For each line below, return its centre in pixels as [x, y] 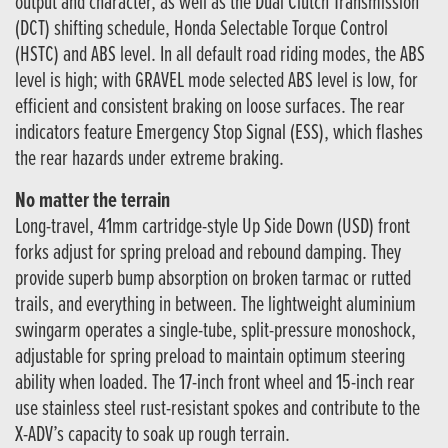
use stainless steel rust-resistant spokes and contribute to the [217, 410]
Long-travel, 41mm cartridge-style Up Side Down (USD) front [212, 228]
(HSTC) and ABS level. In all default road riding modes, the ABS [220, 56]
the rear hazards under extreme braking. [149, 160]
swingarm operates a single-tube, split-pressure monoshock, [215, 332]
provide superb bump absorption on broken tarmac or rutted [213, 280]
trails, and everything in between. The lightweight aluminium [215, 306]
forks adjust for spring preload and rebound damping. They [208, 254]
